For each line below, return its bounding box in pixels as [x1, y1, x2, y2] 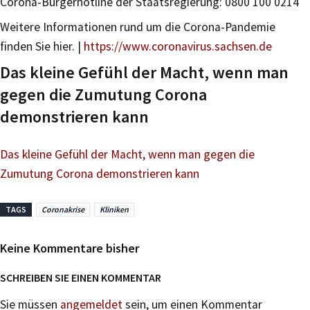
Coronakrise [42, 203, 84, 215]
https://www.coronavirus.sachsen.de [84, 38, 272, 54]
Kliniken [100, 203, 129, 215]
